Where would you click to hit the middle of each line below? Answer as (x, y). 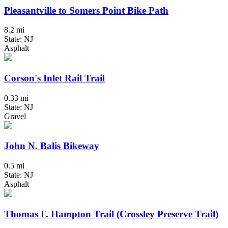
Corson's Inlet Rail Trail (54, 78)
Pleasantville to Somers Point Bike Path (86, 10)
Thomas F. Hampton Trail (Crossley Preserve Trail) (111, 214)
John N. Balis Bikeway (52, 146)
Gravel (15, 116)
